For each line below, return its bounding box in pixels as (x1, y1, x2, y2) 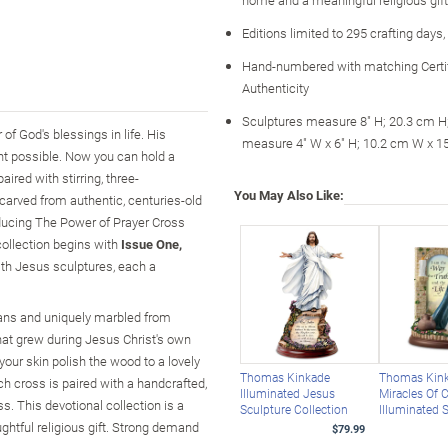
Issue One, (121, 234, 182, 253)
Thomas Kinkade (239, 369, 330, 386)
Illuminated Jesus (239, 385, 335, 402)
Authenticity (242, 78, 309, 97)
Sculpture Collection (239, 401, 348, 418)
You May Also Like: (234, 185, 344, 204)
